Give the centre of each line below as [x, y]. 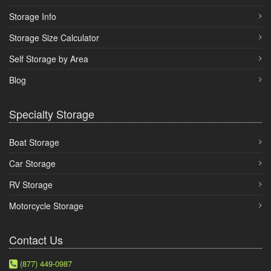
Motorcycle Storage [46, 206]
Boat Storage [34, 142]
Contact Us [36, 240]
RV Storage [31, 184]
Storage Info [33, 16]
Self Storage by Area [49, 59]
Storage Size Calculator [54, 38]
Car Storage [32, 163]
